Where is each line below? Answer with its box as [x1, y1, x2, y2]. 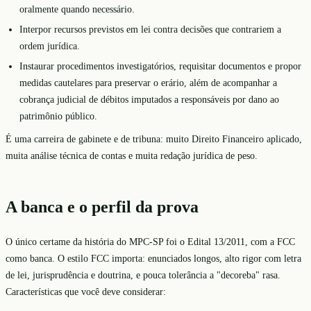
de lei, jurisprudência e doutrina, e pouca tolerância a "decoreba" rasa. [6, 269, 280, 281]
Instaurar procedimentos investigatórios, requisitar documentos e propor [19, 60, 301, 72]
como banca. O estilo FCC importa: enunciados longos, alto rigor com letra [6, 253, 301, 264]
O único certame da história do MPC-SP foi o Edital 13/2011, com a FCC [6, 236, 295, 248]
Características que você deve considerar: [6, 286, 166, 298]
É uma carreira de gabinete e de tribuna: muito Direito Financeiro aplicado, [6, 133, 302, 145]
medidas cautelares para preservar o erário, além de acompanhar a [19, 76, 277, 88]
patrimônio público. [19, 110, 97, 121]
